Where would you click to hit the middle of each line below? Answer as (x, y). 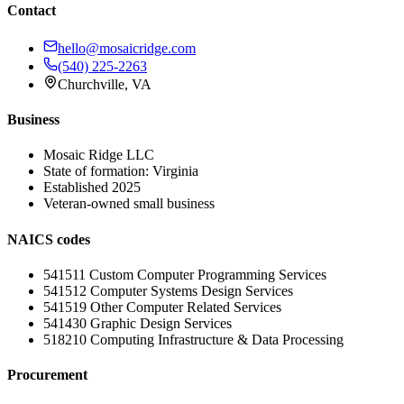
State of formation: (98, 171)
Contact (32, 11)
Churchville (91, 84)
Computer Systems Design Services (192, 290)
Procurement (47, 375)
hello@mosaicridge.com (127, 48)
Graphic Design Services (161, 323)
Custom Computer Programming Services (208, 274)
